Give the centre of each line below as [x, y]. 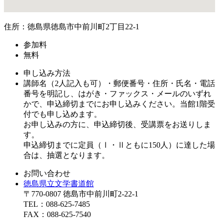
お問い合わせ [47, 173]
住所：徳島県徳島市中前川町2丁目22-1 [72, 26]
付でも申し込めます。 [63, 114]
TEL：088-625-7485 [57, 204]
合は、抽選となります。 [66, 155]
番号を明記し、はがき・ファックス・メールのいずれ [117, 93]
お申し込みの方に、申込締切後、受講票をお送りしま [117, 124]
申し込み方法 [47, 73]
